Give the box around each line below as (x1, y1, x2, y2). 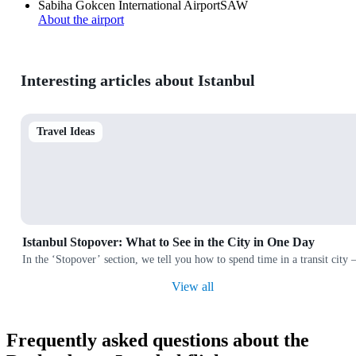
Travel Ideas (37, 125, 95, 137)
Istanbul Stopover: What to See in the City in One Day (22, 234, 315, 249)
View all (171, 279, 214, 293)
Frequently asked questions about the (6, 329, 309, 350)
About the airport (38, 12, 124, 26)
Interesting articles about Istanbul (21, 72, 255, 90)
